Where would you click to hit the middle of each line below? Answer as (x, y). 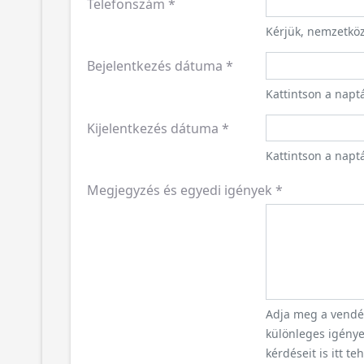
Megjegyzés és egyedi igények (180, 190)
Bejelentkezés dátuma (155, 66)
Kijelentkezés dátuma (153, 128)
